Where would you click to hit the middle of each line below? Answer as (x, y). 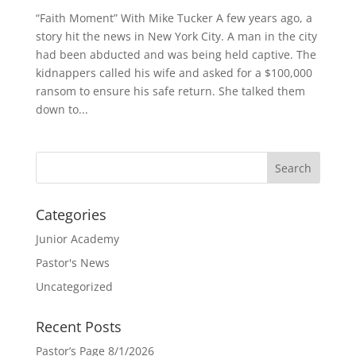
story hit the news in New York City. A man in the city (176, 37)
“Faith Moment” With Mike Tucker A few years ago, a (174, 18)
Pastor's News (72, 263)
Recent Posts (78, 327)
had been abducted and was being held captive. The (176, 55)
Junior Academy (77, 239)
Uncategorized (74, 287)
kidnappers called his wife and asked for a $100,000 (174, 73)
